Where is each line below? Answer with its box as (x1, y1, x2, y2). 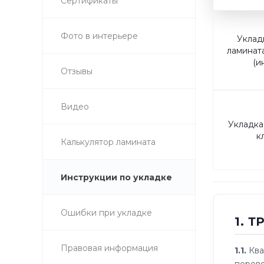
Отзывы (61, 66, 93, 77)
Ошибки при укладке (61, 207, 152, 218)
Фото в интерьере (61, 31, 138, 41)
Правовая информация (61, 243, 158, 253)
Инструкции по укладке (61, 172, 172, 183)
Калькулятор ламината (61, 137, 156, 147)
